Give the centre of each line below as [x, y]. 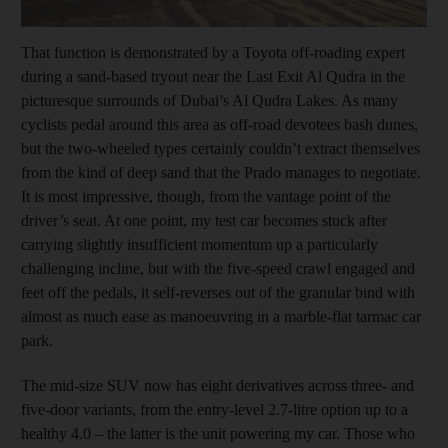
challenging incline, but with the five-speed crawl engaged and [218, 268]
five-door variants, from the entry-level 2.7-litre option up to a [214, 409]
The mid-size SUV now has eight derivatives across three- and [217, 385]
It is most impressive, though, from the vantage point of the [206, 196]
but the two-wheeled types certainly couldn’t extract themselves [220, 148]
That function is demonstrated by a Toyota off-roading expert [213, 52]
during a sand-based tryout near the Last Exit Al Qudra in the [213, 76]
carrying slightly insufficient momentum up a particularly [199, 244]
